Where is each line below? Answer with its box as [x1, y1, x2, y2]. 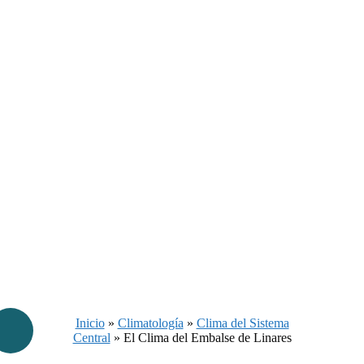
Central [72, 330, 110, 344]
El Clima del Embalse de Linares [123, 330, 292, 344]
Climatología [117, 315, 184, 330]
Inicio [75, 315, 105, 330]
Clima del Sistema [196, 315, 289, 330]
